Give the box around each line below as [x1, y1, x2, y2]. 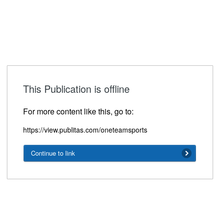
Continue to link [31, 148, 75, 158]
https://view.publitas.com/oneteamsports [23, 124, 147, 135]
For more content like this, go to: [23, 105, 134, 117]
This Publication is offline [23, 81, 130, 96]
